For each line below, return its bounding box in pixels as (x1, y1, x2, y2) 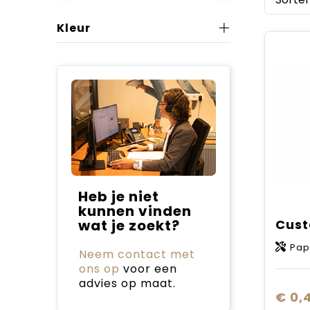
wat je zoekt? (77, 215, 180, 235)
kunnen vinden (77, 201, 192, 221)
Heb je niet (77, 186, 159, 206)
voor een (119, 260, 177, 277)
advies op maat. (78, 275, 176, 291)
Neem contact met (78, 246, 195, 262)
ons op (78, 260, 120, 277)
